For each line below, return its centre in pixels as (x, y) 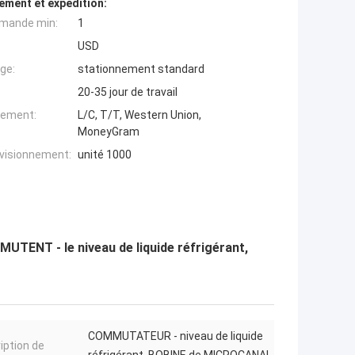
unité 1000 (105, 155)
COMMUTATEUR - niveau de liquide (176, 336)
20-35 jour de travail (128, 92)
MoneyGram (109, 132)
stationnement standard (141, 69)
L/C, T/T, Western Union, (139, 115)
